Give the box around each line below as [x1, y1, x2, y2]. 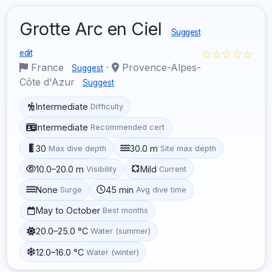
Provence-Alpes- [119, 61, 201, 73]
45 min [106, 184, 134, 195]
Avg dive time [136, 185, 187, 194]
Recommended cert [90, 123, 165, 132]
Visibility [86, 164, 117, 174]
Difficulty [90, 102, 124, 112]
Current [159, 164, 187, 174]
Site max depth [160, 143, 217, 153]
